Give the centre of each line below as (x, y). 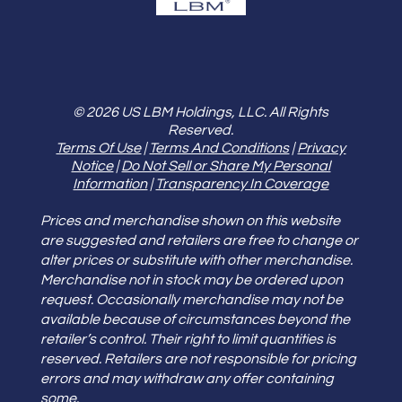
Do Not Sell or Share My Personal (226, 166)
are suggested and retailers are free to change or (199, 240)
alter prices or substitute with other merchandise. (196, 260)
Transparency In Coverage (242, 184)
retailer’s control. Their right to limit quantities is (188, 339)
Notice (92, 166)
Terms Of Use (99, 148)
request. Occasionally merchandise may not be (191, 299)
